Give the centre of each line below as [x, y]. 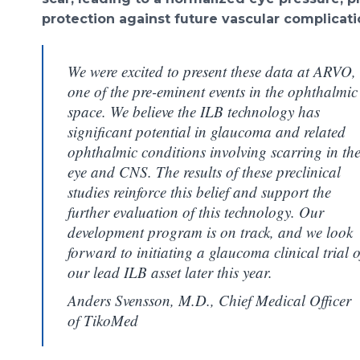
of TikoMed [103, 320]
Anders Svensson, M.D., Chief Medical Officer [209, 300]
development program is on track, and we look [210, 232]
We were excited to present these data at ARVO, [212, 71]
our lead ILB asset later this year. [170, 272]
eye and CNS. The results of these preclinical [204, 172]
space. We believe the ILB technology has [194, 111]
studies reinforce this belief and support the [199, 192]
